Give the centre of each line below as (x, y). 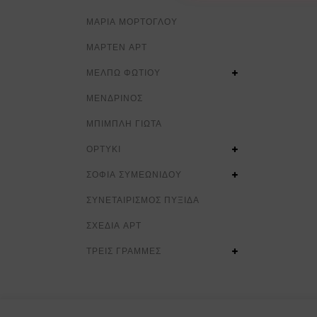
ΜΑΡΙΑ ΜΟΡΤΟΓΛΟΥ (132, 22)
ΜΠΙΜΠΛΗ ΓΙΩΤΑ (124, 123)
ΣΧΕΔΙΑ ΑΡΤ (114, 225)
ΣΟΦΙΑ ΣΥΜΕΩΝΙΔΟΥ (134, 174)
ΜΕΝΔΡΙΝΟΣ (115, 98)
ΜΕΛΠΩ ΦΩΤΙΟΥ (123, 73)
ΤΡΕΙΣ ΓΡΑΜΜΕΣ (124, 251)
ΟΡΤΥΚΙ (104, 149)
